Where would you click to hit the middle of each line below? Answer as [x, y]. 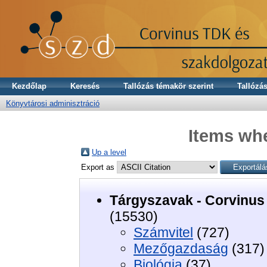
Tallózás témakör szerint [168, 86]
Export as [99, 167]
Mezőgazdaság [181, 248]
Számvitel [163, 232]
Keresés [85, 86]
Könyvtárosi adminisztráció [53, 103]
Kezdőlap [29, 86]
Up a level [109, 152]
